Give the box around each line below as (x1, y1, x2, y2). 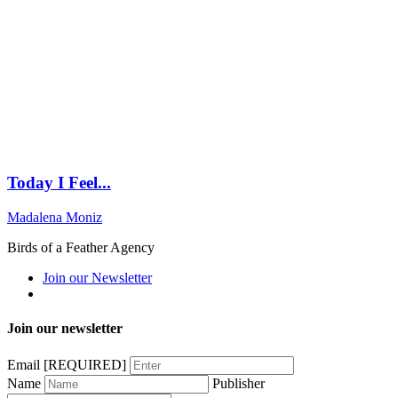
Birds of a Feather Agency (7, 240, 155, 256)
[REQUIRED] (44, 356, 126, 372)
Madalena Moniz (7, 210, 102, 226)
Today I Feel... (7, 173, 111, 193)
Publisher (212, 375, 265, 391)
